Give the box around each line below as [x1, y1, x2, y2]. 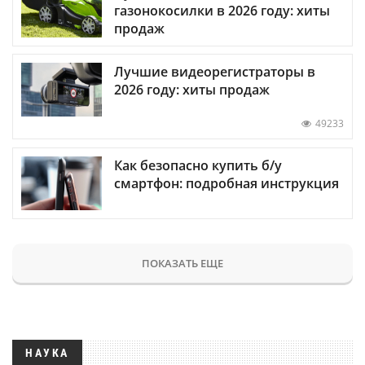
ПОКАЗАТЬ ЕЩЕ [142, 255, 223, 270]
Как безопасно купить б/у [114, 156, 282, 174]
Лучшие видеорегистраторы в [114, 63, 315, 81]
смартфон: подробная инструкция [114, 174, 339, 192]
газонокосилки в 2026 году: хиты [114, 2, 330, 20]
